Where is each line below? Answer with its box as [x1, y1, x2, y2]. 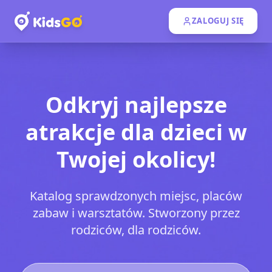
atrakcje [25, 117, 121, 147]
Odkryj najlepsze [45, 90, 227, 120]
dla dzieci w [120, 117, 247, 147]
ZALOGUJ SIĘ [191, 15, 244, 26]
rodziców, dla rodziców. [71, 222, 201, 238]
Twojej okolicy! [56, 144, 216, 174]
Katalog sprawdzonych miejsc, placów [30, 188, 242, 204]
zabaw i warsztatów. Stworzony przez [32, 205, 240, 221]
